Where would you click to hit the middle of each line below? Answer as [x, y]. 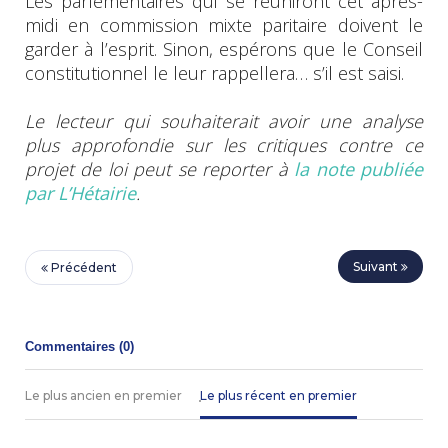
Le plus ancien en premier [103, 395]
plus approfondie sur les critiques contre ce [224, 144]
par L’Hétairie [80, 192]
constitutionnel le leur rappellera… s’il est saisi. [214, 72]
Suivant [377, 266]
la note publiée [359, 168]
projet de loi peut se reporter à [160, 168]
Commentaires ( [74, 346]
